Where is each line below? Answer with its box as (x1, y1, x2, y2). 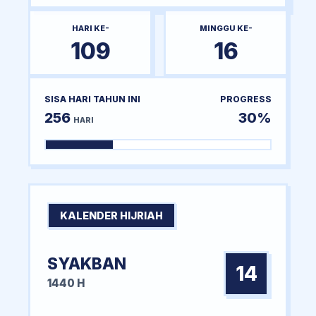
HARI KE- (71, 23, 109, 33)
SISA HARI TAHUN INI (44, 93, 140, 104)
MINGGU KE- (199, 23, 253, 33)
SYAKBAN (47, 253, 126, 273)
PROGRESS (220, 93, 272, 104)
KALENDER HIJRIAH (60, 209, 163, 221)
